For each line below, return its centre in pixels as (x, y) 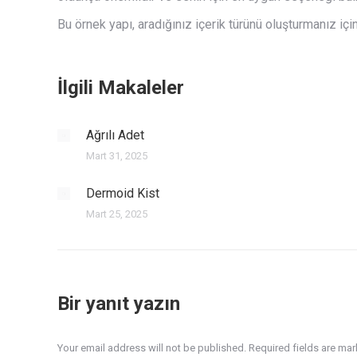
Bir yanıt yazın (119, 304)
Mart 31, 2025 (117, 156)
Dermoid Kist (123, 194)
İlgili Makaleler (121, 88)
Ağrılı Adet (115, 135)
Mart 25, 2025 (117, 214)
